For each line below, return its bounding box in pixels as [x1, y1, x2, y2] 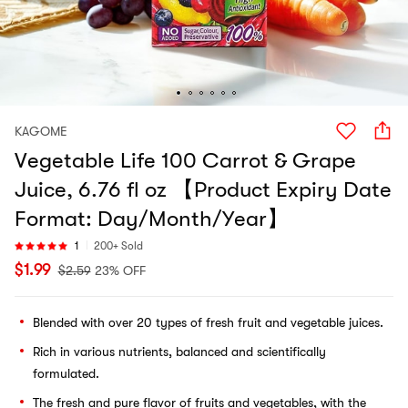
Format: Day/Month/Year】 [15, 206, 289, 231]
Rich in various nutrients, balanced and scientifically [33, 344, 326, 359]
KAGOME [15, 124, 67, 138]
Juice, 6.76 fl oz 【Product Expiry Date [15, 177, 392, 202]
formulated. [33, 366, 99, 381]
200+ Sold [94, 240, 143, 252]
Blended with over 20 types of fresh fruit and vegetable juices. [33, 315, 383, 330]
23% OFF [94, 263, 146, 278]
